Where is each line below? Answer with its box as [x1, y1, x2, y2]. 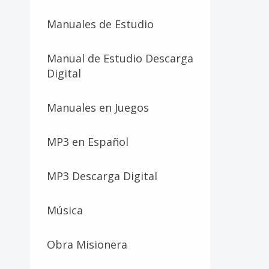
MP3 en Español [47, 134, 128, 149]
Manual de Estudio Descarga [47, 50, 193, 65]
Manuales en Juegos [47, 100, 149, 115]
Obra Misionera [47, 237, 127, 252]
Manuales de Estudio [47, 16, 154, 31]
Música [47, 202, 83, 217]
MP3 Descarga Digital [47, 168, 157, 183]
